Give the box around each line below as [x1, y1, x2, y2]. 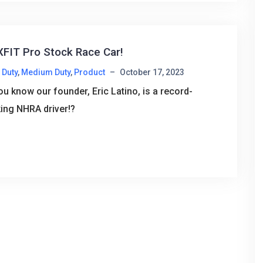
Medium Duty [21, 68, 70, 77]
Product [73, 68, 105, 77]
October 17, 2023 [119, 68, 184, 77]
